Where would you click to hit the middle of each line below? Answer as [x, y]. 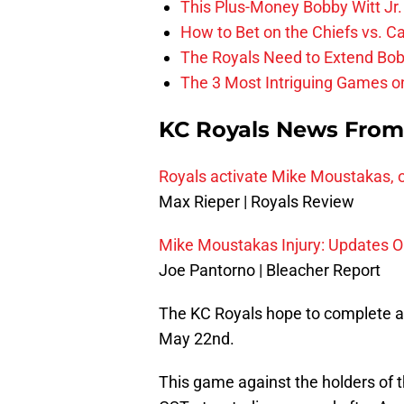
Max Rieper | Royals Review [257, 202]
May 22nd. [197, 339]
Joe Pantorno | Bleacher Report [270, 271]
